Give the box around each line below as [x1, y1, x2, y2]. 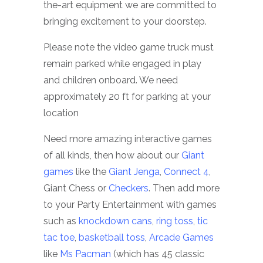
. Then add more [149, 182, 220, 194]
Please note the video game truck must [43, 41, 214, 53]
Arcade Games [149, 231, 214, 243]
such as [43, 215, 79, 227]
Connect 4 [164, 166, 209, 177]
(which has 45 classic [111, 248, 204, 259]
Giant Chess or [43, 182, 109, 194]
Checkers [109, 182, 149, 194]
